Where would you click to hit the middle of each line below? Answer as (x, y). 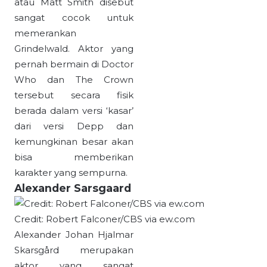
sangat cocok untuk (74, 18)
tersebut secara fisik (74, 95)
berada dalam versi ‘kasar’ (74, 111)
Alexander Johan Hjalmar (74, 235)
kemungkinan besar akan (74, 142)
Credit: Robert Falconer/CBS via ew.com (105, 219)
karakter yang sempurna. (71, 173)
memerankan (45, 33)
